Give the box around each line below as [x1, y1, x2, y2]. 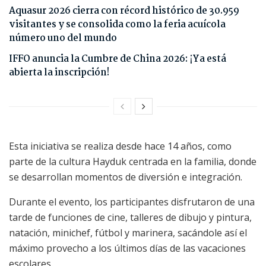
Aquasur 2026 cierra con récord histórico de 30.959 [9, 4, 239, 19]
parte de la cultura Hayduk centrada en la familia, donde [9, 155, 256, 169]
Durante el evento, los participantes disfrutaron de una [9, 195, 255, 209]
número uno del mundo [9, 31, 117, 46]
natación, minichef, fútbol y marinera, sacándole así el [9, 226, 247, 240]
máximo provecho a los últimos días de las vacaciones [9, 242, 246, 255]
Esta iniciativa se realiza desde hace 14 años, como [9, 140, 232, 153]
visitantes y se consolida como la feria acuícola [9, 17, 226, 33]
